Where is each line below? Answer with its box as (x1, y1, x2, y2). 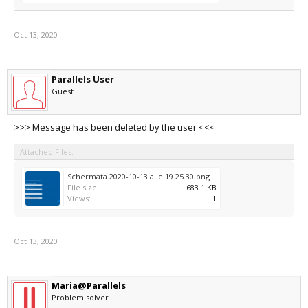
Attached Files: (20, 146, 74, 157)
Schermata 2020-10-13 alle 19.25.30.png (67, 171, 210, 181)
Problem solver (52, 292, 109, 302)
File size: (67, 182, 99, 192)
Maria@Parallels (52, 279, 126, 291)
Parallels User (52, 73, 114, 85)
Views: (67, 193, 91, 203)
